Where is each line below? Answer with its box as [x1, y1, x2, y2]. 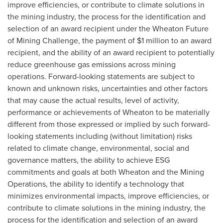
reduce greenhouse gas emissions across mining [7, 59, 176, 70]
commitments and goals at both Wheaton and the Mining [7, 166, 204, 177]
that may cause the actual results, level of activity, [7, 95, 179, 106]
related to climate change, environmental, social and [7, 142, 189, 153]
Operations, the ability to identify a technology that [7, 178, 184, 189]
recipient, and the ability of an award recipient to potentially [7, 47, 215, 58]
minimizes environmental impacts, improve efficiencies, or [7, 190, 209, 201]
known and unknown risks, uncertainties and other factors [7, 83, 208, 94]
